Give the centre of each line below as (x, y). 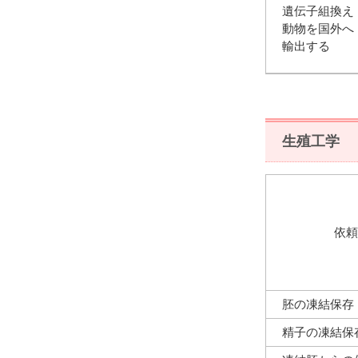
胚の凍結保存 (318, 304)
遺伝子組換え (318, 10)
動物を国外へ (318, 28)
